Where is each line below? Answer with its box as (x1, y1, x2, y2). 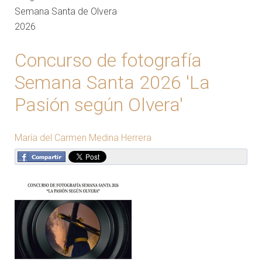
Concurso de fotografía (15, 49, 202, 71)
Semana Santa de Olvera (15, 5, 117, 17)
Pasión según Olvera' (15, 93, 183, 116)
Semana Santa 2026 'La (15, 71, 210, 94)
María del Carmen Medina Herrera (15, 132, 151, 143)
